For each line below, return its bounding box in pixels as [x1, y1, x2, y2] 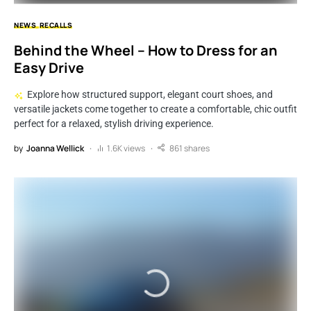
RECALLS [39, 20, 73, 31]
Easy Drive [14, 58, 84, 78]
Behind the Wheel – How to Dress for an [14, 41, 278, 60]
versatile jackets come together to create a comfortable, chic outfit [14, 103, 297, 115]
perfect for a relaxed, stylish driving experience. [14, 118, 214, 130]
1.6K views [107, 142, 145, 155]
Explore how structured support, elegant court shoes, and [26, 89, 273, 101]
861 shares [169, 142, 210, 155]
